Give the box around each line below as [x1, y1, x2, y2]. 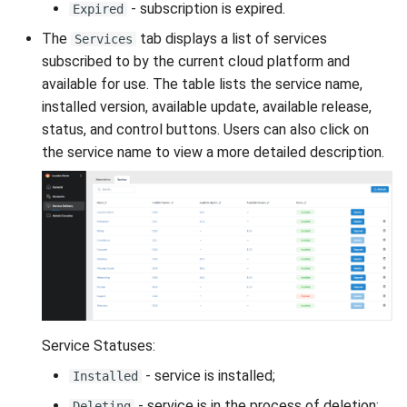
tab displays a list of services [136, 29, 327, 47]
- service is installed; [142, 367, 275, 385]
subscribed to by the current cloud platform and [42, 52, 350, 70]
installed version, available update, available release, [42, 97, 372, 115]
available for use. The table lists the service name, [42, 74, 362, 93]
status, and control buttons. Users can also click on [42, 120, 369, 138]
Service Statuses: [42, 337, 155, 355]
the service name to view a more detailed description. [42, 143, 384, 161]
